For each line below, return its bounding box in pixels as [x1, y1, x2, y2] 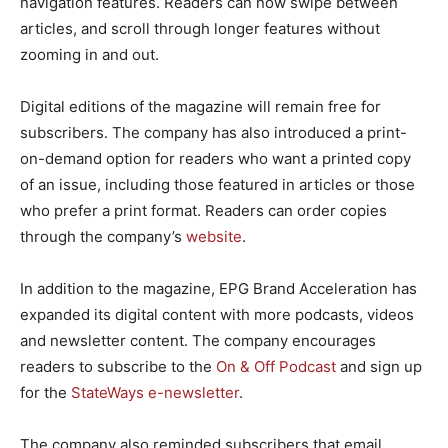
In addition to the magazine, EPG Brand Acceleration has [20, 279, 417, 299]
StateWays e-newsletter [71, 383, 239, 403]
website [186, 227, 242, 247]
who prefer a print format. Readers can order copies [20, 201, 387, 221]
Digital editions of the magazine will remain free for [20, 97, 381, 117]
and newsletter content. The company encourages [20, 331, 376, 351]
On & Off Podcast [216, 357, 336, 377]
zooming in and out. [20, 45, 159, 65]
